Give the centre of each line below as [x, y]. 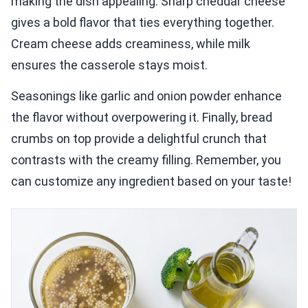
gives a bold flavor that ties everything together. [143, 22]
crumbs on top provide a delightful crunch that [139, 138]
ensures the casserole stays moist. [109, 65]
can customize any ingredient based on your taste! [151, 181]
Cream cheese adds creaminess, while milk [131, 43]
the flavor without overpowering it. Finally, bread [142, 117]
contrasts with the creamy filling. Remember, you [146, 159]
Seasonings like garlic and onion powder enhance [146, 96]
